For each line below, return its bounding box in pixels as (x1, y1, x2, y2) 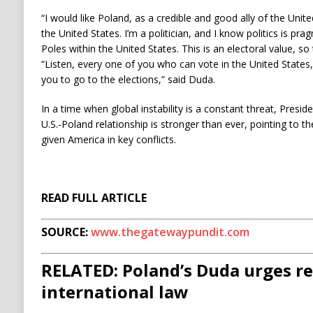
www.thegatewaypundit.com (90, 224, 249, 240)
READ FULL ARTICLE (41, 190, 147, 206)
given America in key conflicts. (41, 133, 176, 147)
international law (41, 280, 189, 304)
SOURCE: (41, 224, 91, 240)
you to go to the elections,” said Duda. (41, 73, 215, 87)
